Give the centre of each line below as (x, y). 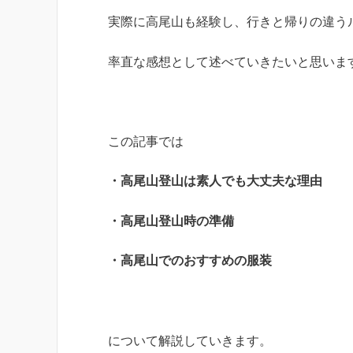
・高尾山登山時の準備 (171, 221)
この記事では (146, 141)
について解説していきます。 (190, 340)
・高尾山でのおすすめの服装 (190, 261)
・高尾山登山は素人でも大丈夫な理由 (215, 181)
